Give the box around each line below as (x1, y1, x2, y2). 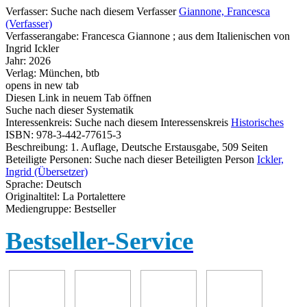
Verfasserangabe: (5, 29, 79, 42)
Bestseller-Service (5, 226, 193, 255)
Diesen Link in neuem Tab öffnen (5, 91, 151, 103)
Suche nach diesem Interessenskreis (75, 116, 228, 128)
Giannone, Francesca (179, 5, 270, 17)
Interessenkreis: (5, 116, 75, 128)
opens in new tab (5, 79, 79, 91)
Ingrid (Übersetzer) (5, 165, 88, 177)
